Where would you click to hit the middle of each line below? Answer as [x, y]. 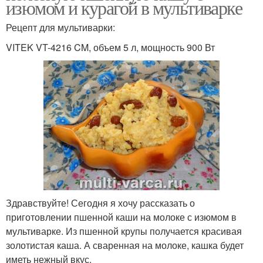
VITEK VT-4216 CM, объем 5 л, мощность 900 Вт [110, 48]
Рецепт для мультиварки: [60, 28]
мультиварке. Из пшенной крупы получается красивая [124, 231]
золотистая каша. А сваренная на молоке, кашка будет [125, 245]
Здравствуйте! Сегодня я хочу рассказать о [100, 203]
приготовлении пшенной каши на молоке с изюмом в [121, 217]
